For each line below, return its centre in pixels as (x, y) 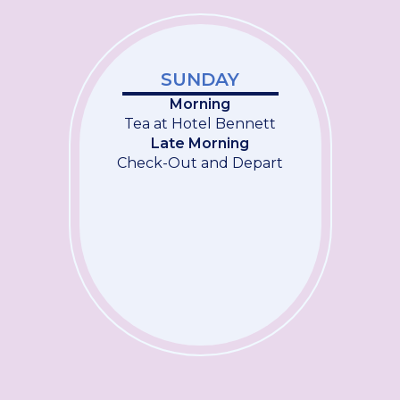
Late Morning (200, 143)
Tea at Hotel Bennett (200, 124)
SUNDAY (200, 79)
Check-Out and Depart (200, 163)
